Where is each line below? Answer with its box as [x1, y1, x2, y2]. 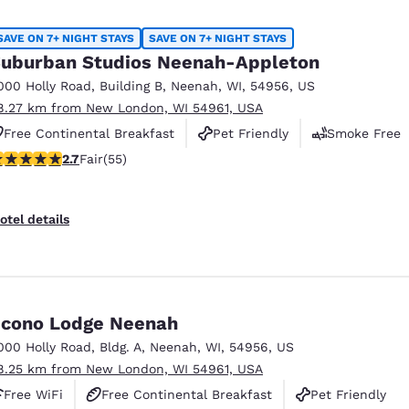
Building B [100, 78, 163, 93]
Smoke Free [327, 125, 401, 141]
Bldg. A [100, 339, 142, 354]
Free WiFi [4, 386, 63, 402]
